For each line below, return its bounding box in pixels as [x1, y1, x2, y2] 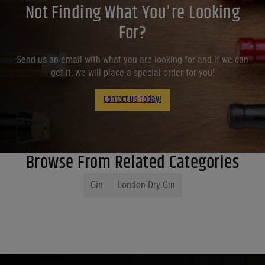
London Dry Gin [117, 179, 175, 190]
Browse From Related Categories [25, 149, 240, 176]
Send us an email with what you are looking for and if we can [17, 53, 248, 65]
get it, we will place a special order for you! [50, 66, 215, 78]
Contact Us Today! [104, 92, 161, 106]
